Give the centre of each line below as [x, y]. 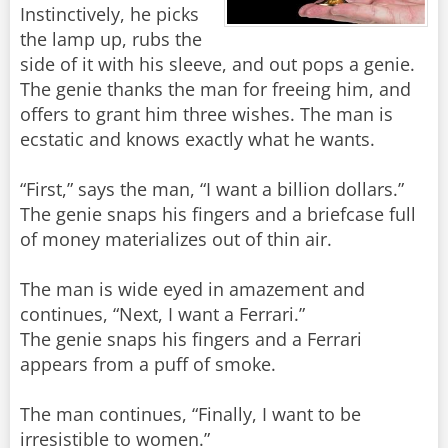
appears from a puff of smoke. [148, 364]
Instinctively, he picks [109, 14]
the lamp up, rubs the [111, 39]
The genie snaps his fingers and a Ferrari [191, 339]
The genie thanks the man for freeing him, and [215, 89]
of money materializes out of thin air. [176, 239]
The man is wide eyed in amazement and [192, 289]
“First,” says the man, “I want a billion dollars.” [212, 189]
